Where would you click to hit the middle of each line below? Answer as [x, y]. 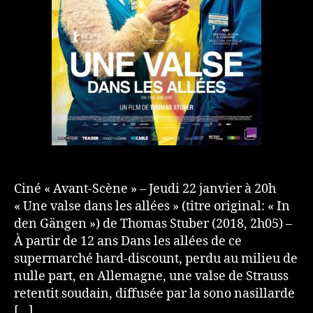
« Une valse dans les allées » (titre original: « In [152, 206]
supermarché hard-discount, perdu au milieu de [156, 259]
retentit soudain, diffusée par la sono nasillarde [154, 293]
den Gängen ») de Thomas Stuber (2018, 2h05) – [153, 224]
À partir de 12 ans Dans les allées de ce [128, 241]
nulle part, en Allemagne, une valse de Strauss [151, 276]
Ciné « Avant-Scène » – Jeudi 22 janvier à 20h [145, 189]
